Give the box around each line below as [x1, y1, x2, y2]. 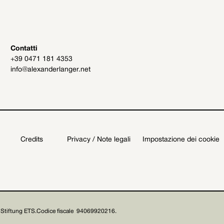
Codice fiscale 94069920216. [36, 208, 116, 214]
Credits [20, 136, 43, 143]
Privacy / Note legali [66, 136, 130, 143]
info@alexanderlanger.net [10, 66, 91, 73]
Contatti [10, 45, 38, 52]
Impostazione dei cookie [142, 136, 219, 143]
